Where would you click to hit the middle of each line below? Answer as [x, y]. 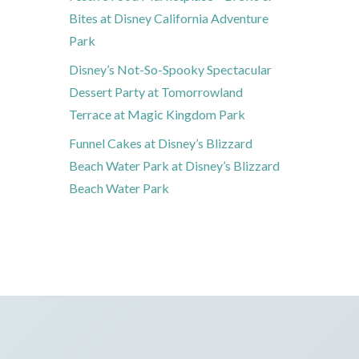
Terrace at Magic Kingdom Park [157, 115]
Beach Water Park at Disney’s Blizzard [174, 166]
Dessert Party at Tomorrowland [156, 92]
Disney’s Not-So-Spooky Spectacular [170, 70]
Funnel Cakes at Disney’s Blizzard [161, 143]
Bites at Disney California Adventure [169, 18]
